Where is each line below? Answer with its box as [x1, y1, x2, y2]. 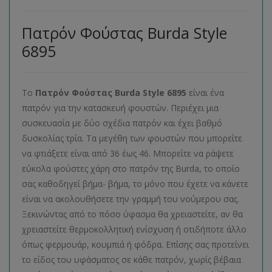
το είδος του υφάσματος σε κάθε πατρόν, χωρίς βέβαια [22, 254, 241, 265]
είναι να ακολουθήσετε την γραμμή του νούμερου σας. [22, 193, 239, 205]
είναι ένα [186, 87, 224, 98]
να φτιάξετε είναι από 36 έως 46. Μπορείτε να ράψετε [22, 148, 234, 159]
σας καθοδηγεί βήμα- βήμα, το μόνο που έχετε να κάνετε [22, 178, 248, 189]
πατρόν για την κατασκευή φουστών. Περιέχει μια [22, 102, 219, 114]
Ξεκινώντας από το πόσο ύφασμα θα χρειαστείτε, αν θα [22, 208, 243, 220]
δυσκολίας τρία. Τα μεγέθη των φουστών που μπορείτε [22, 132, 242, 144]
